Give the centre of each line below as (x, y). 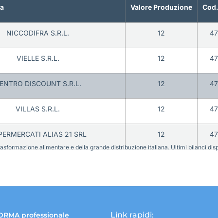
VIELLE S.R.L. (38, 58)
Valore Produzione (161, 7)
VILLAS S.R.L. (38, 109)
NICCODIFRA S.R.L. (38, 33)
